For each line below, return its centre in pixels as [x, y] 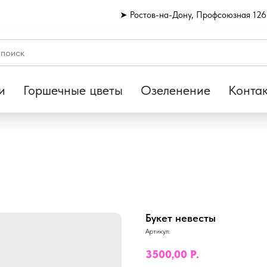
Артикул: [158, 231]
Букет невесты [181, 218]
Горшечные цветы [73, 90]
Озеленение [176, 90]
